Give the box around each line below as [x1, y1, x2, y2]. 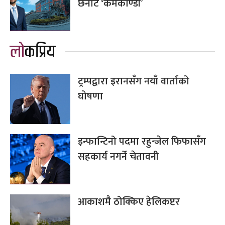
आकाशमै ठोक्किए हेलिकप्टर [78, 193, 180, 210]
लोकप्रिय [25, 38, 55, 66]
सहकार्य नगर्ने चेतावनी [78, 148, 159, 165]
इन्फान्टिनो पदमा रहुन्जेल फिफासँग [78, 133, 206, 150]
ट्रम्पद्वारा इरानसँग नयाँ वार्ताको [78, 72, 189, 90]
